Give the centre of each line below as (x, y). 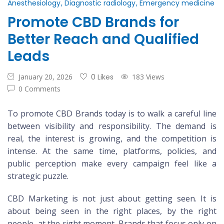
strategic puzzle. (38, 176)
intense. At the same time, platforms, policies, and (112, 151)
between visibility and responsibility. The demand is (112, 126)
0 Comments (39, 89)
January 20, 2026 (45, 77)
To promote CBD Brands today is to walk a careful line (112, 114)
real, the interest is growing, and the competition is (112, 139)
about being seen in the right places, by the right (112, 211)
